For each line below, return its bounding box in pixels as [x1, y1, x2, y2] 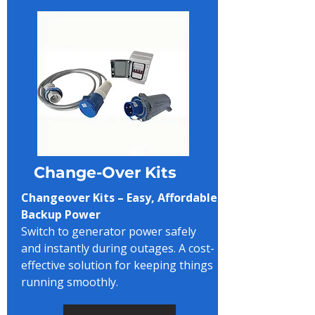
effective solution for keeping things [21, 257, 213, 273]
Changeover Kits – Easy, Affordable [21, 190, 217, 205]
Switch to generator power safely [21, 224, 196, 239]
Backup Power [21, 207, 101, 222]
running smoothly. [21, 274, 118, 290]
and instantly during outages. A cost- [21, 240, 214, 256]
